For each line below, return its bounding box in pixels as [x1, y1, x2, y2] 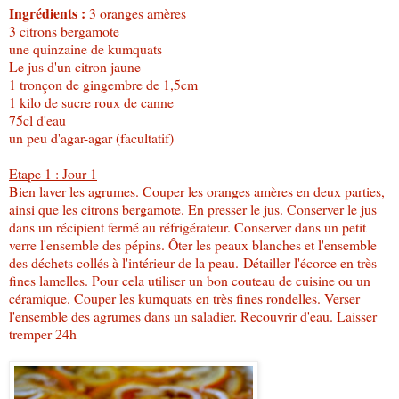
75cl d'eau [9, 110, 66, 129]
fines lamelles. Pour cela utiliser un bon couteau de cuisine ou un [9, 270, 370, 289]
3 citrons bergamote [9, 20, 119, 40]
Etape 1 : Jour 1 [9, 163, 97, 183]
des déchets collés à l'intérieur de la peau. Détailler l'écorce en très [9, 252, 377, 272]
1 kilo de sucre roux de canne [9, 92, 174, 111]
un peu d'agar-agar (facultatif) [9, 127, 174, 147]
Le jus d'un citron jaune [9, 56, 141, 76]
